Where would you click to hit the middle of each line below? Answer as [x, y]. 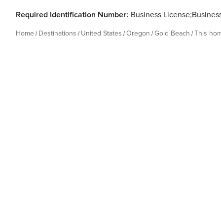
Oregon [138, 33]
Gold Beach [172, 33]
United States [101, 33]
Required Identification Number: [72, 15]
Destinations [57, 33]
